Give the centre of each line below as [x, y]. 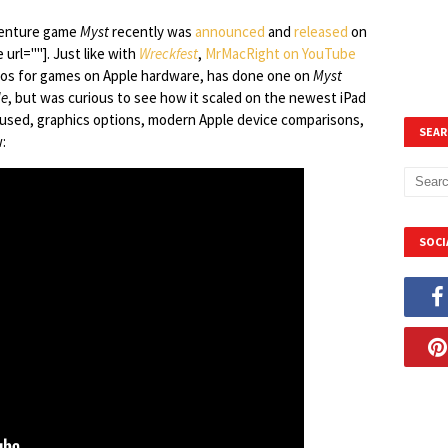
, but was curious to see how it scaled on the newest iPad [187, 97]
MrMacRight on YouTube [280, 53]
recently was [152, 31]
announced [230, 31]
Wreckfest [168, 53]
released [321, 31]
